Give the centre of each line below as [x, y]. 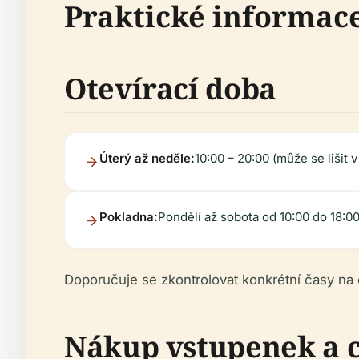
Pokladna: [129, 217]
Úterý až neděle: [147, 158]
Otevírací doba [170, 89]
